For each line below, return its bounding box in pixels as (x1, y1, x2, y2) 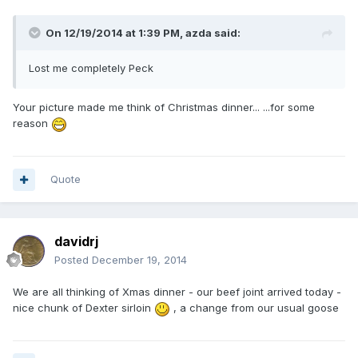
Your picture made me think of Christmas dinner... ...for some (13, 101, 315, 114)
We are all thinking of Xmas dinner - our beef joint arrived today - (13, 285, 341, 299)
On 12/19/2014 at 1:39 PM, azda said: (46, 26, 241, 40)
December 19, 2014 (92, 253, 187, 267)
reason (13, 117, 51, 130)
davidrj (54, 233, 98, 250)
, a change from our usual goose (170, 301, 339, 315)
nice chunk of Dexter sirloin (13, 301, 154, 315)
